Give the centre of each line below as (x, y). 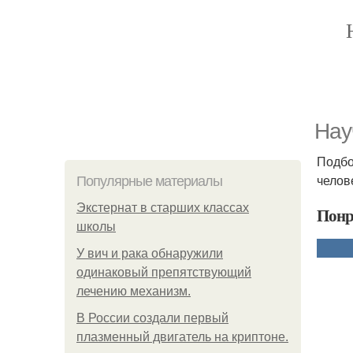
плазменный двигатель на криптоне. (182, 337)
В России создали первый (152, 318)
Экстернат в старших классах (163, 208)
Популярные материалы (149, 181)
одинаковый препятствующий (164, 272)
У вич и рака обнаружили (150, 253)
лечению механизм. (134, 291)
